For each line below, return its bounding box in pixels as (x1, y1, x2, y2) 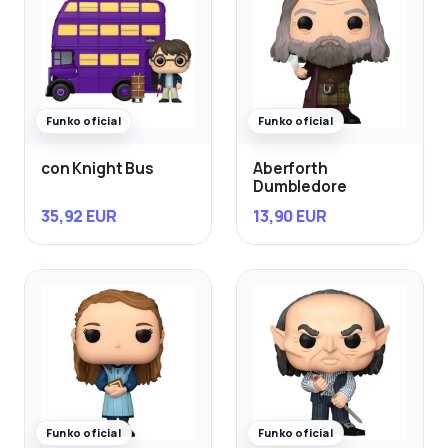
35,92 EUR (41, 205, 117, 228)
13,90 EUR (253, 205, 327, 228)
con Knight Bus (41, 158, 154, 180)
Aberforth (253, 158, 328, 180)
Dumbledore (253, 176, 347, 198)
